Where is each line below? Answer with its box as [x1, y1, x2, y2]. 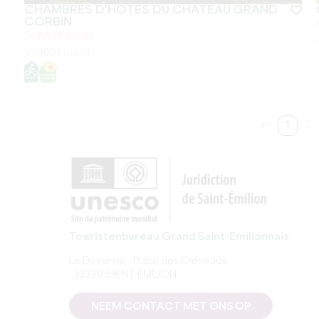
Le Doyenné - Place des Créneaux [69, 257, 226, 266]
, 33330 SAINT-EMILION [69, 271, 177, 280]
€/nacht [56, 48, 90, 58]
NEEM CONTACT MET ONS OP [91, 302, 251, 312]
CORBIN [23, 16, 72, 28]
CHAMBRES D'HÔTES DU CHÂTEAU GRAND [23, 4, 278, 16]
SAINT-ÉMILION [23, 32, 93, 41]
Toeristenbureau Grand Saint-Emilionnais [69, 232, 289, 242]
